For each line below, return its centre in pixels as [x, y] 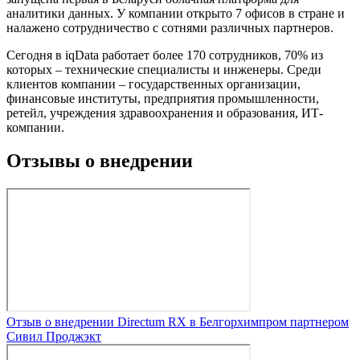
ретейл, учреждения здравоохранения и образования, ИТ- [165, 112]
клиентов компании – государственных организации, [153, 84]
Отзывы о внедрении [100, 161]
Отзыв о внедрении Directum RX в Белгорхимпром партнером [178, 322]
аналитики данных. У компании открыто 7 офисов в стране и [176, 13]
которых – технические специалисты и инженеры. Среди [164, 69]
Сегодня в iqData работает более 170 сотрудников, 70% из [165, 55]
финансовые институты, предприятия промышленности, [163, 98]
